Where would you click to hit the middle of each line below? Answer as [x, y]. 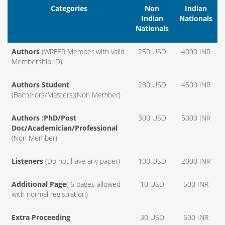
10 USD [152, 184]
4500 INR [196, 85]
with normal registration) [50, 194]
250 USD [152, 51]
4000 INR [196, 51]
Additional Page [39, 184]
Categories [69, 8]
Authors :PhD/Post [44, 118]
